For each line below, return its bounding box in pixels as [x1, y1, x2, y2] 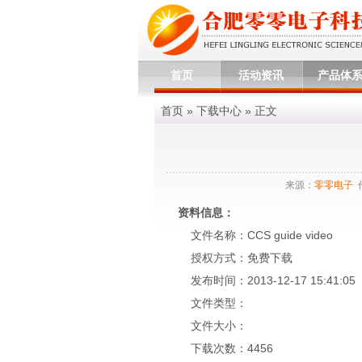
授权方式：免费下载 [164, 251, 293, 264]
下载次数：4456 [164, 342, 273, 355]
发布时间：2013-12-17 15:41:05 [164, 274, 356, 287]
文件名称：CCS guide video [164, 229, 333, 242]
